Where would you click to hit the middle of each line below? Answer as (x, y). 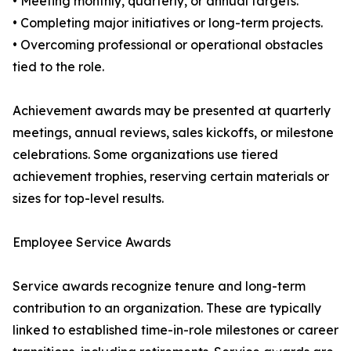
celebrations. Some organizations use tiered (145, 154)
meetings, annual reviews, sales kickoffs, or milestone (173, 132)
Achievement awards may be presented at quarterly (172, 110)
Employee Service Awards (92, 242)
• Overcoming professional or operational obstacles (168, 45)
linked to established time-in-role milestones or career (175, 330)
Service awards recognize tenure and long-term (159, 286)
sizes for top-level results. (88, 198)
